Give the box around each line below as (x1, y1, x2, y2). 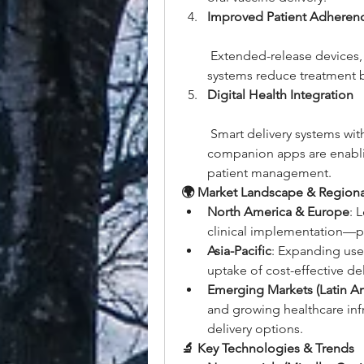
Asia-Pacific (207, 243, 271, 258)
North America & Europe (207, 204, 349, 219)
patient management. (207, 165, 331, 180)
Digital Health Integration (207, 87, 353, 102)
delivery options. (207, 321, 303, 336)
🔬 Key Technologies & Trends (181, 340, 354, 356)
